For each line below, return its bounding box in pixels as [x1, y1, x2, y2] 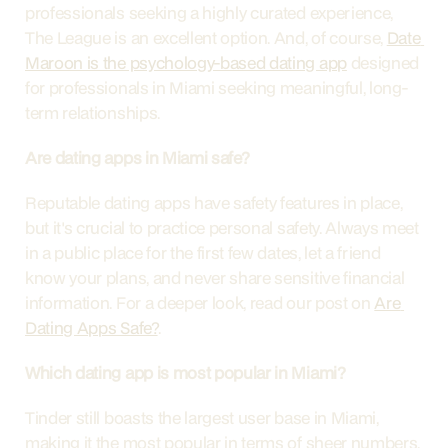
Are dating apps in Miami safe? [25, 146, 250, 169]
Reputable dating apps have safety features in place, [25, 191, 403, 214]
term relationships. [25, 101, 160, 124]
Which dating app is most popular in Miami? [25, 361, 346, 384]
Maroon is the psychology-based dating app [25, 51, 347, 74]
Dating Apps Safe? [25, 316, 158, 339]
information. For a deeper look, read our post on [25, 291, 375, 314]
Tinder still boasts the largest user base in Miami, [25, 406, 379, 429]
